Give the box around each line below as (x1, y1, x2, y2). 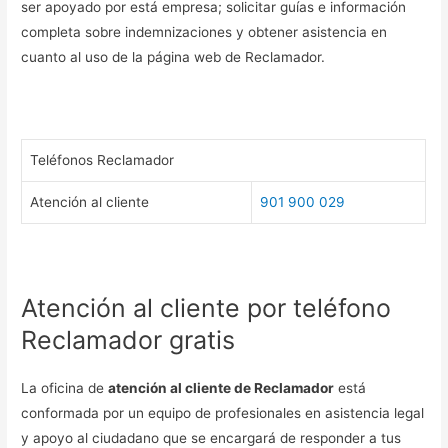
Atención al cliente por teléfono (21, 292, 392, 323)
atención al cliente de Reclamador (108, 379, 335, 396)
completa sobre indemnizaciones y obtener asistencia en (21, 24, 388, 41)
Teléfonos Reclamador (30, 152, 175, 169)
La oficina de (21, 379, 109, 396)
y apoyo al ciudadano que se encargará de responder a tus (21, 429, 402, 446)
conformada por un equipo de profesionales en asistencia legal (21, 404, 425, 421)
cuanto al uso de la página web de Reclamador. (21, 49, 326, 66)
